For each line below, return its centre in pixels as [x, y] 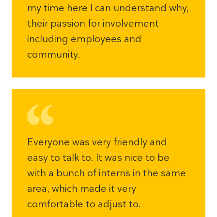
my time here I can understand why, [108, 8]
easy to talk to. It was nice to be [98, 157]
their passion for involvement [93, 23]
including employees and [84, 39]
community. [54, 54]
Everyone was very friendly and [97, 142]
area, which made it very [82, 188]
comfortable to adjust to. [84, 204]
